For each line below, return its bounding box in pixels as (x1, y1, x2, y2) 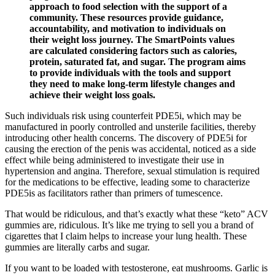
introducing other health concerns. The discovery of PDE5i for (5, 133, 247, 144)
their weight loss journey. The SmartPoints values (29, 34, 234, 45)
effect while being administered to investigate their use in (5, 155, 224, 166)
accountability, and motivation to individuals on (29, 23, 226, 34)
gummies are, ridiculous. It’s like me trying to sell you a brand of (5, 220, 254, 231)
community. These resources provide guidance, (29, 12, 223, 23)
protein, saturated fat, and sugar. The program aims (29, 56, 246, 68)
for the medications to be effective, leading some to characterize (5, 177, 250, 188)
